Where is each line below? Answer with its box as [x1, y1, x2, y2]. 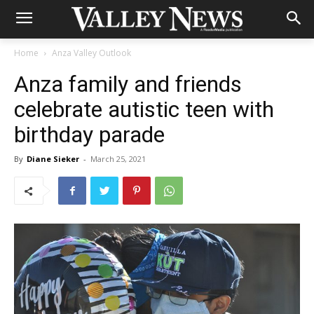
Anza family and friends [14, 71, 242, 97]
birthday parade [14, 121, 165, 148]
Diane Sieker [27, 153, 79, 164]
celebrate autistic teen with [14, 96, 274, 123]
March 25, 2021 [90, 153, 146, 164]
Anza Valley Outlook [52, 47, 131, 59]
